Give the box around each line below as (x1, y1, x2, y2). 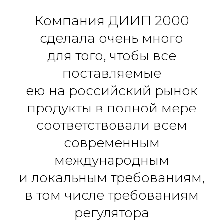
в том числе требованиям (24, 187, 199, 203)
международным (54, 152, 169, 168)
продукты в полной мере (27, 100, 196, 116)
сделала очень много (40, 30, 183, 46)
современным (63, 135, 160, 151)
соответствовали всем (36, 117, 187, 133)
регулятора (74, 205, 149, 221)
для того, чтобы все (47, 48, 176, 64)
